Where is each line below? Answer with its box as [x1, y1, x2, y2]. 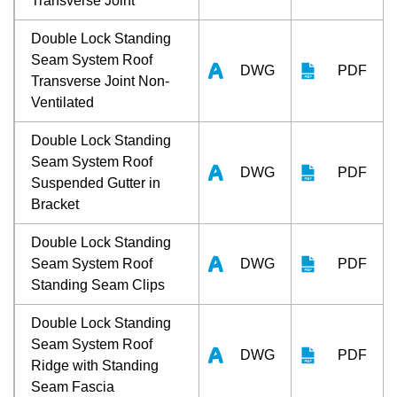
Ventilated [31, 94, 94, 110]
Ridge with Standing [31, 357, 159, 373]
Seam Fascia [31, 378, 114, 394]
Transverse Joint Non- [31, 73, 169, 89]
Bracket [31, 196, 79, 212]
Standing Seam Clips [31, 276, 165, 292]
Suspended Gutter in [31, 175, 160, 191]
